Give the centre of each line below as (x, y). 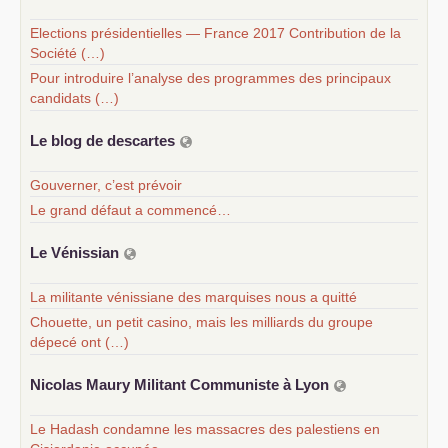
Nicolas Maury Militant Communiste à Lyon (181, 384)
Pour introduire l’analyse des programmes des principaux (210, 77)
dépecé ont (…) (79, 341)
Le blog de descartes (104, 140)
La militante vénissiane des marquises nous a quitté (193, 296)
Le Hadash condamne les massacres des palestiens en (205, 428)
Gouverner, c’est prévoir (106, 184)
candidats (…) (74, 97)
